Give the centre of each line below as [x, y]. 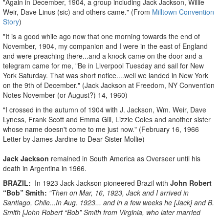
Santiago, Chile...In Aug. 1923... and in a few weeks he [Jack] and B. [109, 202]
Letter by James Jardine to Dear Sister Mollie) [74, 139]
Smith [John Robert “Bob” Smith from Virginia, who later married [102, 212]
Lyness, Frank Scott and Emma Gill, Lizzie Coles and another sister [107, 119]
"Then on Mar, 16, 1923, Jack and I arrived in [119, 192]
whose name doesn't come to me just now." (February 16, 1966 [101, 129]
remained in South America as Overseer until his [125, 158]
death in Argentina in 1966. [46, 168]
